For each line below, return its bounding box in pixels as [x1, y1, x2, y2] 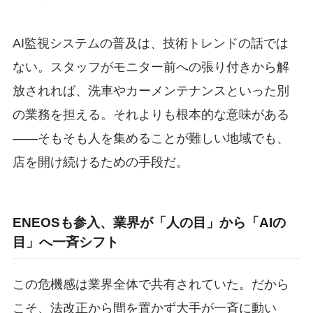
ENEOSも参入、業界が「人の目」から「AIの [12, 215, 286, 231]
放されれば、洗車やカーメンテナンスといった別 [12, 84, 289, 99]
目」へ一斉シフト [12, 235, 119, 250]
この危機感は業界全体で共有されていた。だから [12, 277, 289, 292]
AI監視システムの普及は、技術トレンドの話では [12, 36, 289, 51]
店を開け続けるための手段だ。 [12, 155, 189, 170]
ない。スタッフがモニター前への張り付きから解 [12, 60, 289, 75]
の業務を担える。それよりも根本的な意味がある [12, 108, 289, 122]
